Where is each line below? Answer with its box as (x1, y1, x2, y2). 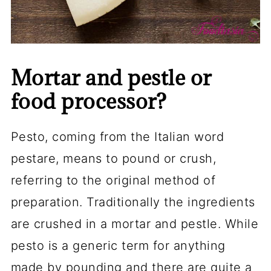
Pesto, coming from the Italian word (10, 129, 224, 144)
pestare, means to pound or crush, (10, 151, 217, 166)
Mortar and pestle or (10, 64, 212, 91)
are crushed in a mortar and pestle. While (10, 217, 259, 231)
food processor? (10, 88, 167, 114)
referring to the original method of (10, 173, 216, 188)
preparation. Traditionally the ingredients (10, 195, 255, 209)
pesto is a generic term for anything (10, 238, 226, 253)
